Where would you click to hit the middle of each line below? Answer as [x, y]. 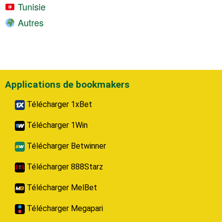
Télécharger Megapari [64, 209]
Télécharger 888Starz [64, 167]
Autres [29, 23]
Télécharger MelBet [61, 188]
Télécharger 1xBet [58, 105]
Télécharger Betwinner [65, 146]
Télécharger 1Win [56, 125]
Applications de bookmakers [67, 85]
